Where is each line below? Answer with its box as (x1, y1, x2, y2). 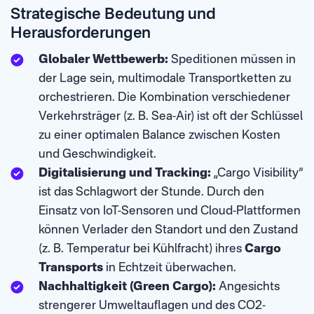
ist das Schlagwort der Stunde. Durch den (39, 186, 264, 198)
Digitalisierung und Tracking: (39, 168, 211, 179)
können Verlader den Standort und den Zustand (39, 224, 298, 236)
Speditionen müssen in (168, 54, 296, 66)
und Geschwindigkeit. (39, 149, 156, 161)
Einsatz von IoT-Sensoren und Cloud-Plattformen (39, 205, 301, 217)
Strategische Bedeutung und (11, 7, 216, 22)
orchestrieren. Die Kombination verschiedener (39, 92, 290, 104)
